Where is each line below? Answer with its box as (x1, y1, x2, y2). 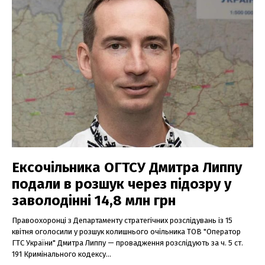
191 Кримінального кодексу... (12, 249, 111, 258)
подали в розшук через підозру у (12, 175, 231, 192)
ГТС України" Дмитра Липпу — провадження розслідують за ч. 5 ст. (12, 238, 243, 247)
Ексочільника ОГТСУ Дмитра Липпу (12, 159, 242, 176)
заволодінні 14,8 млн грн (12, 192, 176, 209)
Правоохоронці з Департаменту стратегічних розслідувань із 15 (12, 215, 232, 225)
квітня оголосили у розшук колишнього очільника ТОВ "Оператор (12, 227, 241, 236)
